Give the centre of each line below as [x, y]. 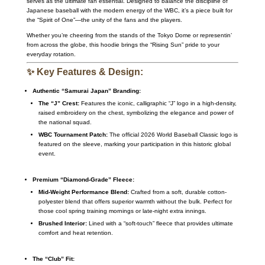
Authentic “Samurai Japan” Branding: [86, 91]
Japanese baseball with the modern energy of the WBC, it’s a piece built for [129, 10]
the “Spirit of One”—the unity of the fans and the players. [104, 20]
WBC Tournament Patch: [73, 134]
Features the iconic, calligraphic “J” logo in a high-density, [158, 103]
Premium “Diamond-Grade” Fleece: [83, 179]
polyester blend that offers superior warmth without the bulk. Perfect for [135, 201]
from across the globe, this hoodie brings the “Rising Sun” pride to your [123, 44]
